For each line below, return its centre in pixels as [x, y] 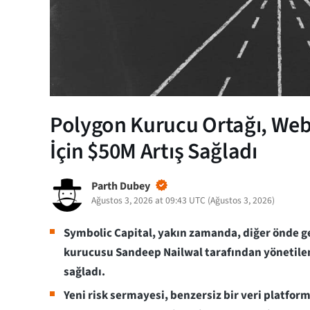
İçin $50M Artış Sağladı [154, 151]
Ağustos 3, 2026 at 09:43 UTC [148, 200]
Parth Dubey [121, 186]
